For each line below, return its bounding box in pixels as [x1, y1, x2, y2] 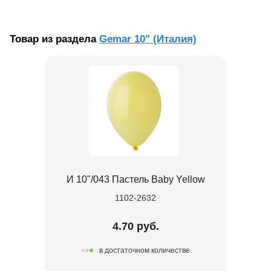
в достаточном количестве [99, 246, 190, 255]
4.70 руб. [112, 220, 159, 232]
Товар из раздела [10, 33, 99, 45]
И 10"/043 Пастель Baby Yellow [66, 174, 205, 184]
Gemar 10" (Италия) [99, 33, 197, 45]
